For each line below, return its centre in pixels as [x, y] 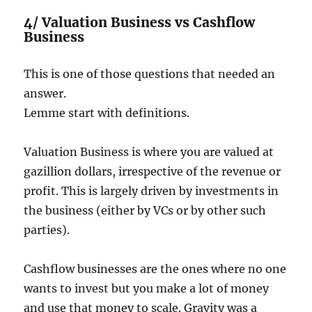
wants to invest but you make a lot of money [147, 289]
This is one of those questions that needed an [150, 74]
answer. [45, 94]
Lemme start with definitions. [107, 113]
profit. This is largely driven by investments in [151, 191]
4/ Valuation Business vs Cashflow [140, 23]
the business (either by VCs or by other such [145, 211]
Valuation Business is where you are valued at [149, 152]
